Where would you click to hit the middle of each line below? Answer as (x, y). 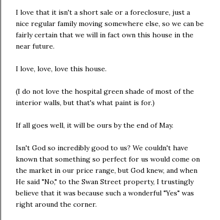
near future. (35, 46)
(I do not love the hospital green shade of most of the (105, 91)
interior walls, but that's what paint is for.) (85, 102)
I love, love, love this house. (61, 69)
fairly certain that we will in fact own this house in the (105, 35)
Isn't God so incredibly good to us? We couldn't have (102, 148)
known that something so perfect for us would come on (108, 159)
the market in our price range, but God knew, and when (107, 170)
